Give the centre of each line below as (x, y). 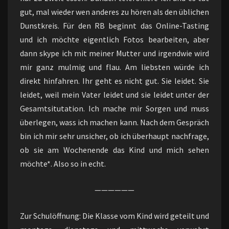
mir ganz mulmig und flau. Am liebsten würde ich (114, 67)
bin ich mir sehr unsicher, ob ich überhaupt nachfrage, (114, 136)
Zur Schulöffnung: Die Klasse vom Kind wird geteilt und (114, 215)
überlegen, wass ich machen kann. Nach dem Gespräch (114, 122)
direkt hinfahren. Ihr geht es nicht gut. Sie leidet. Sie (114, 81)
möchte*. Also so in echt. (63, 163)
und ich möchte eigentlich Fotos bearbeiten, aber (114, 39)
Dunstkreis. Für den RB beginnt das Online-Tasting (114, 25)
